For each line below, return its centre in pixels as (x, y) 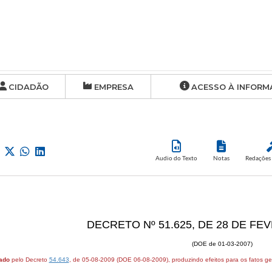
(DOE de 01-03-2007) (223, 244)
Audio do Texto (176, 158)
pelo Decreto (29, 260)
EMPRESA (114, 87)
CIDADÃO (28, 87)
